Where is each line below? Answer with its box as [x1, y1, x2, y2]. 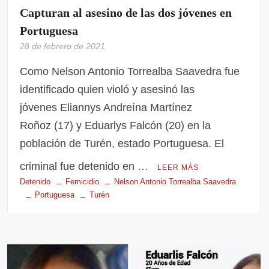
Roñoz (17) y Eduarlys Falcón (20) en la [20, 119, 211, 132]
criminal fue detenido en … [20, 160, 152, 173]
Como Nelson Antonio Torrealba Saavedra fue [20, 65, 240, 78]
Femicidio [65, 177, 100, 187]
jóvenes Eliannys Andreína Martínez [20, 101, 193, 114]
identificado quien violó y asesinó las [20, 83, 195, 96]
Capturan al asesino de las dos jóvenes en [20, 6, 232, 20]
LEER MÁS [157, 163, 199, 172]
